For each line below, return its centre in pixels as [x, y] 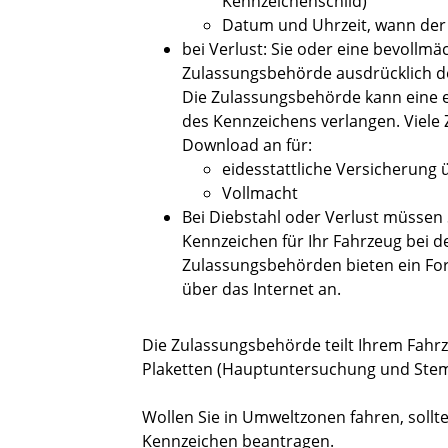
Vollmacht [260, 193]
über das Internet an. [261, 289]
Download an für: [247, 145]
